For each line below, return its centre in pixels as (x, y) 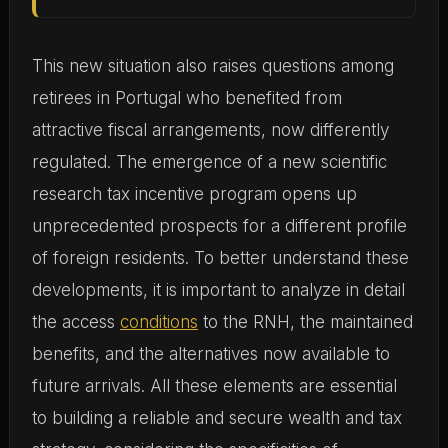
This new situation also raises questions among (212, 66)
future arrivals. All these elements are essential (214, 386)
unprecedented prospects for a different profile (219, 226)
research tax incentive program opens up (194, 194)
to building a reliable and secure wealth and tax (216, 418)
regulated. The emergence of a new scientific (209, 162)
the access (75, 322)
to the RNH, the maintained (305, 322)
